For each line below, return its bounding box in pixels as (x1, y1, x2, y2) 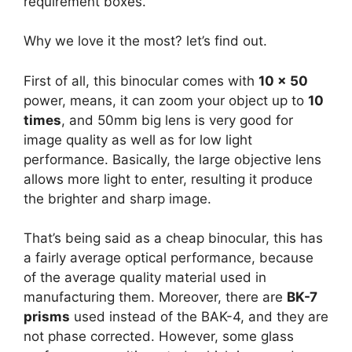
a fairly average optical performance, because (24, 250, 313, 266)
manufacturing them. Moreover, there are (24, 289, 287, 305)
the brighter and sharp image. (24, 190, 211, 207)
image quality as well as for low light (24, 131, 252, 148)
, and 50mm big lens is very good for (61, 112, 293, 128)
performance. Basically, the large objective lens (24, 151, 321, 167)
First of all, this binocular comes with (24, 72, 258, 89)
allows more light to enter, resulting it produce (24, 170, 313, 187)
